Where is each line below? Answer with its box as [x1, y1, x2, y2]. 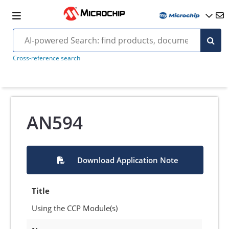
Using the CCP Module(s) [32, 203, 118, 213]
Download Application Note [77, 155, 178, 165]
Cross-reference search [12, 54, 80, 62]
